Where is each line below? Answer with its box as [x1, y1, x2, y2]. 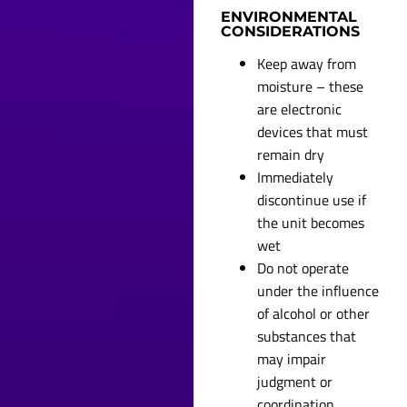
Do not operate [257, 256, 350, 279]
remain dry [257, 143, 325, 165]
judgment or [257, 370, 333, 392]
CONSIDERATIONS [221, 22, 361, 40]
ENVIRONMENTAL [221, 7, 358, 25]
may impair [257, 347, 327, 370]
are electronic [257, 97, 342, 120]
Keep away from [257, 52, 357, 74]
